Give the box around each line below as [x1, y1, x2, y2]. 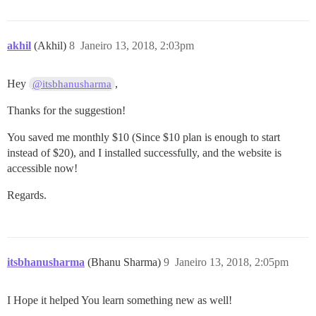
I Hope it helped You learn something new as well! [7, 294, 232, 307]
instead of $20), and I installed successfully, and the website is [7, 147, 281, 159]
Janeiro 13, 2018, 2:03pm [80, 39, 194, 52]
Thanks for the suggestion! [7, 104, 126, 117]
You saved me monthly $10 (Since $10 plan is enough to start [7, 131, 280, 144]
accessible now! [7, 162, 78, 175]
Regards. [7, 189, 47, 202]
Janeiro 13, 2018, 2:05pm [175, 256, 288, 269]
